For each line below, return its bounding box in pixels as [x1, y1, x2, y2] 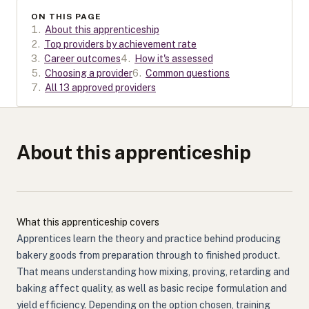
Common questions [146, 68, 230, 79]
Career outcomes [44, 53, 121, 64]
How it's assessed [134, 53, 213, 64]
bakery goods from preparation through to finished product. [17, 250, 280, 261]
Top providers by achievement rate [44, 39, 197, 50]
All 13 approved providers [45, 82, 156, 93]
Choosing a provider [45, 68, 132, 79]
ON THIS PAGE [31, 12, 101, 21]
